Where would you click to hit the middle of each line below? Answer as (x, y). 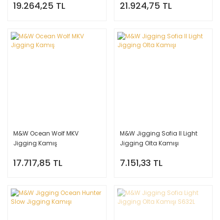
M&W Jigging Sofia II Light (158, 133)
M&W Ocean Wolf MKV (46, 133)
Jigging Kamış (35, 143)
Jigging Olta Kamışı (149, 143)
